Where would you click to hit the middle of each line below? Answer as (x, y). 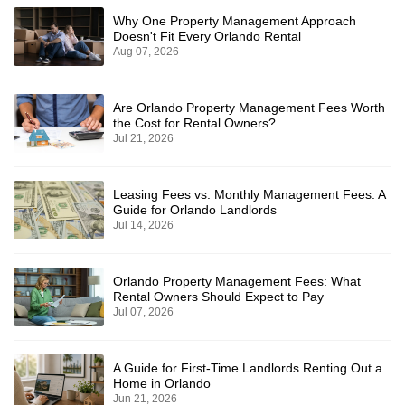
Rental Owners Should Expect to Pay (218, 297)
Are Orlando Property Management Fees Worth (249, 108)
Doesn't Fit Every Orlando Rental (207, 37)
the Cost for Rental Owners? (194, 123)
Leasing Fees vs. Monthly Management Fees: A (249, 195)
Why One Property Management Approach (235, 21)
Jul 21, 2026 (143, 139)
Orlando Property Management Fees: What (237, 282)
